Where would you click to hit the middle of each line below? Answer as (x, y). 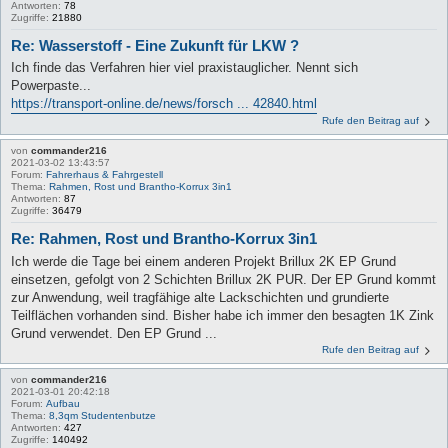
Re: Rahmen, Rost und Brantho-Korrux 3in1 (164, 239)
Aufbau (63, 403)
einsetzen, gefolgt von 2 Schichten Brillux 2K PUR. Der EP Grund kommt (223, 279)
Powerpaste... (51, 86)
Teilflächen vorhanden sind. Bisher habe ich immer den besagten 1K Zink (222, 315)
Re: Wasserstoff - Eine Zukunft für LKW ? (155, 45)
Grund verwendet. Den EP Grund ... (114, 333)
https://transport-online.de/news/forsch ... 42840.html (164, 104)
